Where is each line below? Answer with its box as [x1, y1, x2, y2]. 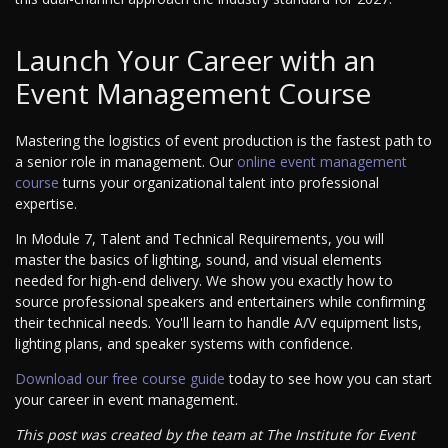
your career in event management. [15, 390, 238, 410]
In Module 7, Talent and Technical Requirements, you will [15, 229, 384, 249]
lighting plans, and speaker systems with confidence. [15, 334, 353, 354]
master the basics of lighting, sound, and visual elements [15, 250, 382, 270]
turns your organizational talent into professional [59, 173, 379, 193]
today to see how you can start [225, 369, 432, 389]
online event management [237, 152, 407, 172]
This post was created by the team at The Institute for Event [15, 425, 415, 445]
